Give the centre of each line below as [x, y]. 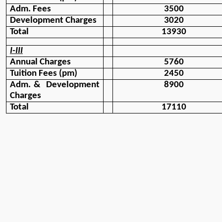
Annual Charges [40, 62]
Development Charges [53, 21]
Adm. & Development [55, 85]
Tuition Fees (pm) [44, 74]
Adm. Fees [30, 9]
